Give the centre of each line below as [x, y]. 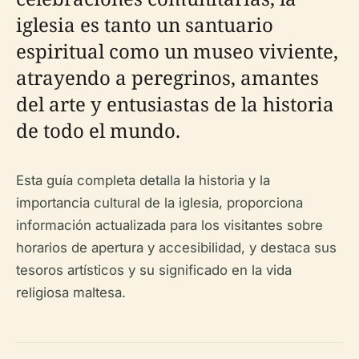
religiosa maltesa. [71, 292]
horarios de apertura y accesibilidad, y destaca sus [176, 248]
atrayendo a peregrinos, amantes [167, 77]
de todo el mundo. [98, 130]
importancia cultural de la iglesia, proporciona [159, 203]
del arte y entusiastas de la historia [175, 104]
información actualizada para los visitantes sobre [169, 225]
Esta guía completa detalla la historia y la [143, 180]
